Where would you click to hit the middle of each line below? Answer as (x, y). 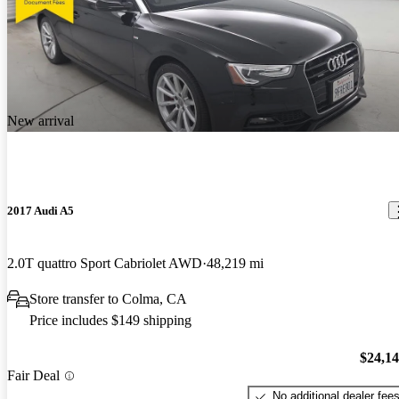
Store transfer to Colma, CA (108, 298)
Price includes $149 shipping (110, 320)
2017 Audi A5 (41, 210)
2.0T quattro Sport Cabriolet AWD (105, 263)
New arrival (41, 121)
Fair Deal (33, 376)
